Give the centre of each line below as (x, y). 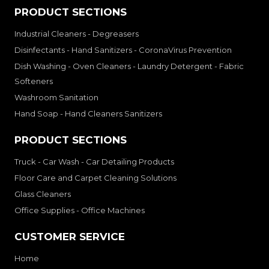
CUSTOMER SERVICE (70, 237)
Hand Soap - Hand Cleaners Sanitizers (88, 114)
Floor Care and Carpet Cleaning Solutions (95, 178)
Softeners (34, 81)
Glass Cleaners (43, 194)
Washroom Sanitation (56, 98)
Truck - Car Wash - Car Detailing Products (94, 162)
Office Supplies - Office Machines (80, 210)
